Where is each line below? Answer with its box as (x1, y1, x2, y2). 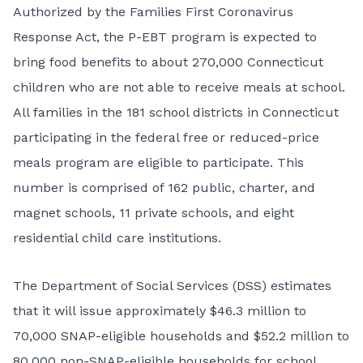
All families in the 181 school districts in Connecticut (13, 105, 339, 120)
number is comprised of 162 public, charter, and (13, 180, 315, 195)
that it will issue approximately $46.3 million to (13, 303, 306, 318)
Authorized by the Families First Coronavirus (13, 4, 293, 19)
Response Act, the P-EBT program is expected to (13, 29, 317, 45)
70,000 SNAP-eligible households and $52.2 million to (13, 328, 349, 344)
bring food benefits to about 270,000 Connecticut (13, 54, 323, 70)
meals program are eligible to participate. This (13, 155, 304, 170)
